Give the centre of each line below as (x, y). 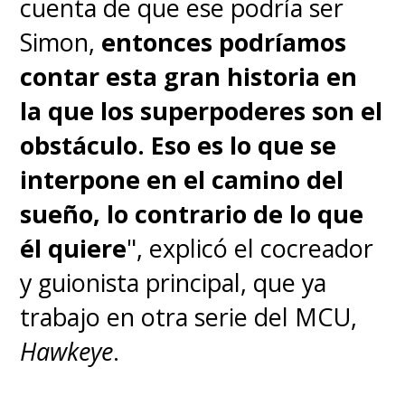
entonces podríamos (224, 42)
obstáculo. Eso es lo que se (179, 146)
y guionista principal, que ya (174, 283)
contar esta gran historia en (189, 77)
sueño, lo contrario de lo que (192, 214)
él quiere (74, 249)
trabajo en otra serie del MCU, (189, 317)
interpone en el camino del (182, 180)
